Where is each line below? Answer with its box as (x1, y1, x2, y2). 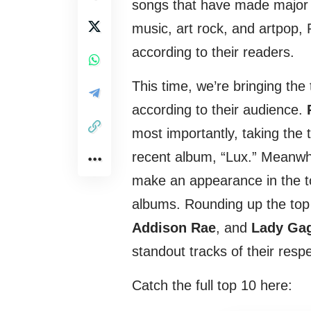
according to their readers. (132, 44, 294, 60)
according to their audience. (132, 102, 307, 118)
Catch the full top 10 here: (132, 278, 292, 294)
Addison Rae (132, 220, 216, 236)
